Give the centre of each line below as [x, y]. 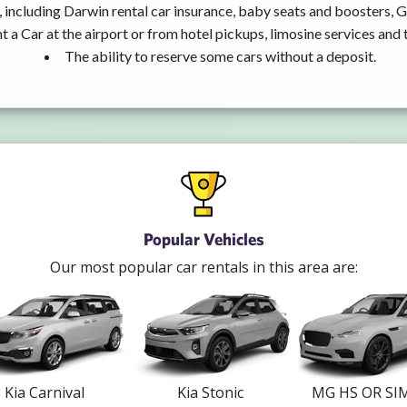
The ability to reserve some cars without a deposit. [220, 55]
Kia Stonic [210, 392]
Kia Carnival [44, 392]
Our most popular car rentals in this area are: [203, 267]
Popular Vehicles [203, 238]
